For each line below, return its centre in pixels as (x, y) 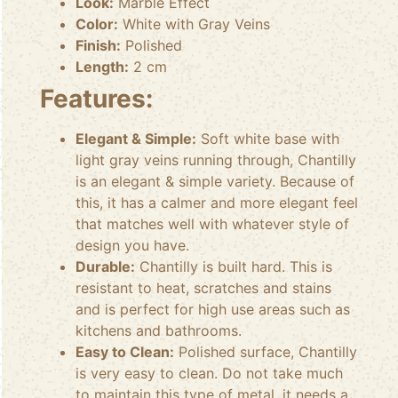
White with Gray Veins (194, 24)
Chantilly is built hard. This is (234, 267)
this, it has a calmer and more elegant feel (217, 203)
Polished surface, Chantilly (266, 352)
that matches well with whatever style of (212, 224)
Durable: (105, 267)
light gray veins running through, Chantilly (216, 160)
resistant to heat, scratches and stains (203, 288)
